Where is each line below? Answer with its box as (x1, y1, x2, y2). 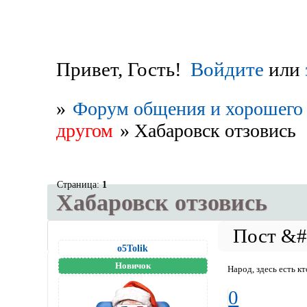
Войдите (191, 59, 265, 81)
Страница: (56, 178, 102, 190)
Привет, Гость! (56, 59, 182, 81)
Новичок (114, 260, 151, 271)
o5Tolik (117, 242, 149, 254)
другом (56, 119, 113, 141)
